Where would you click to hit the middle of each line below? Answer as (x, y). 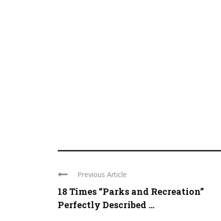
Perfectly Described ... (106, 205)
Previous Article (102, 174)
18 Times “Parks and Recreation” (131, 191)
